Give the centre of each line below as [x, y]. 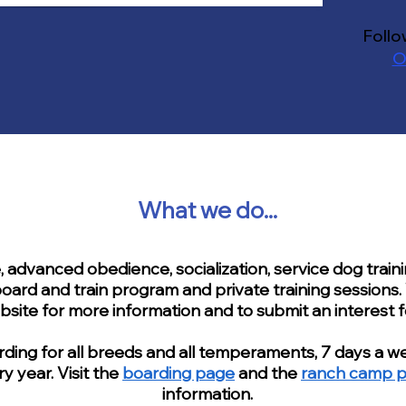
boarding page [179, 372]
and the [268, 372]
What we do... [208, 209]
